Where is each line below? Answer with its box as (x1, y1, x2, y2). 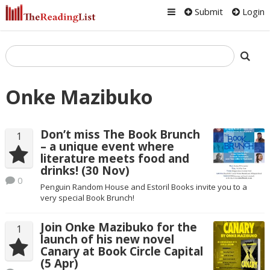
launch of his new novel (40, 231, 174, 247)
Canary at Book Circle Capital (40, 243, 203, 259)
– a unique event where (40, 139, 174, 155)
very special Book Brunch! (40, 192, 134, 203)
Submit (192, 5, 224, 17)
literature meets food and (40, 151, 189, 167)
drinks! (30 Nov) (40, 163, 130, 179)
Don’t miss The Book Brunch (40, 127, 200, 143)
